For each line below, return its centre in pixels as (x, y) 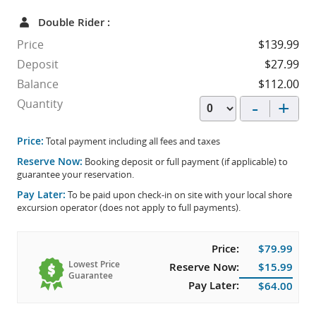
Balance (38, 84)
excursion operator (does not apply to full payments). (129, 208)
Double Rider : (74, 23)
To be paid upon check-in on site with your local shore (179, 195)
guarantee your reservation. (75, 175)
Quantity (40, 104)
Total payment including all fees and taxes (132, 141)
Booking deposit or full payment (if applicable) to (185, 162)
